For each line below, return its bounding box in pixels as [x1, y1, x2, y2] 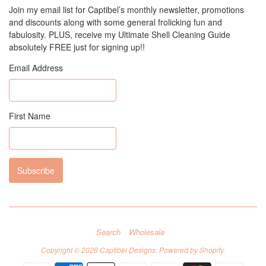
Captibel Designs [100, 244, 156, 255]
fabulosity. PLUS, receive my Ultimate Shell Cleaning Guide [9, 28, 230, 40]
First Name [9, 109, 50, 122]
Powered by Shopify [159, 244, 223, 255]
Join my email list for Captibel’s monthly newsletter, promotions [9, 3, 244, 15]
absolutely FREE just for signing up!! [9, 40, 145, 53]
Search [96, 226, 121, 237]
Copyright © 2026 [41, 244, 100, 255]
